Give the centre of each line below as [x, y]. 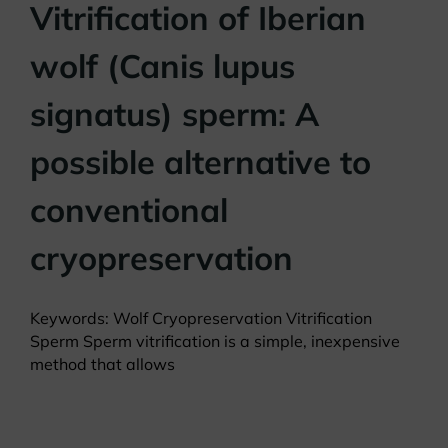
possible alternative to [200, 162]
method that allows [102, 364]
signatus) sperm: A [174, 114]
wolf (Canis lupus [162, 66]
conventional [129, 210]
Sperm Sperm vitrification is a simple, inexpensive [215, 341]
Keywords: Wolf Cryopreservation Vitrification [201, 318]
